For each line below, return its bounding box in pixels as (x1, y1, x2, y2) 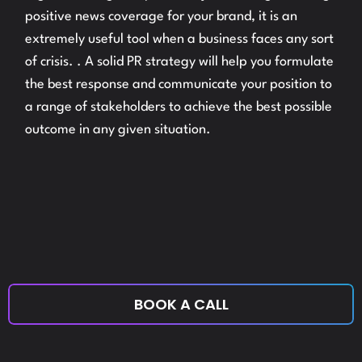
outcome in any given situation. (25, 123, 212, 137)
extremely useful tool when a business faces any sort (25, 32, 335, 46)
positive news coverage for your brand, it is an (25, 10, 298, 23)
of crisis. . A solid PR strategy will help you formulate (25, 55, 335, 69)
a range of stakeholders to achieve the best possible (25, 100, 333, 114)
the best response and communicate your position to (25, 78, 333, 91)
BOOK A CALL (133, 294, 229, 314)
